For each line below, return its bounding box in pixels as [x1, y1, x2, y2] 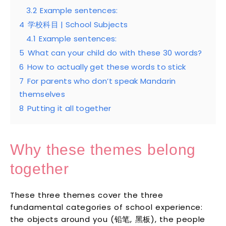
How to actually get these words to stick [27, 61, 186, 72]
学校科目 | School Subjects [27, 19, 128, 30]
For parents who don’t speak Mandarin [27, 75, 176, 86]
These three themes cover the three [10, 189, 163, 200]
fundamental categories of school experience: [10, 201, 203, 212]
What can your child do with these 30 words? [27, 47, 202, 58]
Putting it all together [27, 102, 111, 114]
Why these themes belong [10, 141, 196, 158]
